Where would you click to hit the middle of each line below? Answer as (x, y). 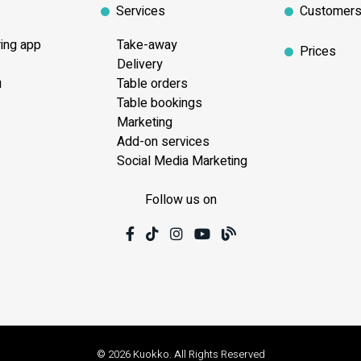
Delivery (138, 64)
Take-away (145, 45)
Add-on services (162, 141)
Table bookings (158, 103)
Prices (318, 51)
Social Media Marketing (180, 161)
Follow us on (180, 199)
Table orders (151, 83)
